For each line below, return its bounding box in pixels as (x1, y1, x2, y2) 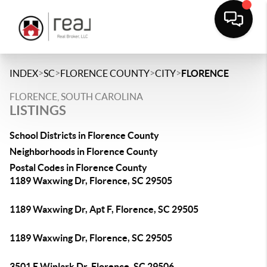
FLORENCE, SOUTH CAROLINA (10, 91, 143, 102)
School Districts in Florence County (10, 130, 159, 141)
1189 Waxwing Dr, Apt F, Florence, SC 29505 (10, 204, 198, 215)
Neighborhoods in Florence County (10, 146, 158, 157)
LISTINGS (10, 103, 66, 117)
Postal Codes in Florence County (10, 162, 147, 173)
